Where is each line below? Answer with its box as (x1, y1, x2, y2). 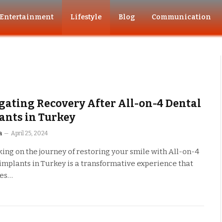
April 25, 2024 (11, 130, 49, 137)
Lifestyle (70, 13, 102, 21)
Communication (152, 13, 211, 21)
